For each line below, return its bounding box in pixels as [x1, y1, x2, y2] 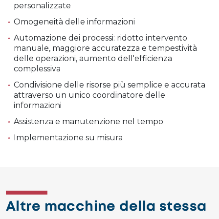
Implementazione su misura [14, 132, 123, 142]
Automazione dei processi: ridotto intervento [14, 33, 187, 43]
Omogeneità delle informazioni [14, 17, 135, 26]
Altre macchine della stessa [6, 200, 207, 213]
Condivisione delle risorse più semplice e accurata [14, 80, 205, 89]
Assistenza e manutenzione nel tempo [14, 116, 163, 126]
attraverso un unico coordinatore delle [14, 90, 165, 100]
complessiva [14, 64, 61, 73]
